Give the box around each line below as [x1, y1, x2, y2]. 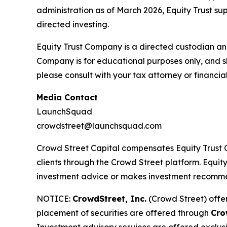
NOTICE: [36, 194, 72, 204]
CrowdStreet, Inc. [72, 194, 146, 204]
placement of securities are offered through [36, 208, 211, 218]
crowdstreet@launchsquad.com [36, 121, 162, 131]
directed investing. [36, 19, 109, 30]
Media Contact [36, 92, 98, 103]
